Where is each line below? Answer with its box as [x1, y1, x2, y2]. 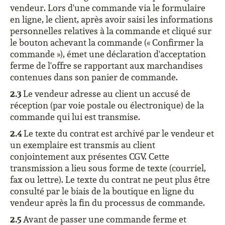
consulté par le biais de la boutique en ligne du [10, 185, 194, 197]
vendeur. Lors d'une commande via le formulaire [10, 2, 205, 14]
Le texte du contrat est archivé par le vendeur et [24, 128, 214, 139]
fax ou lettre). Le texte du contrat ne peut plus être [10, 174, 210, 185]
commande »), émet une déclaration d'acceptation [10, 48, 206, 60]
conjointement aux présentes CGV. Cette [10, 151, 169, 162]
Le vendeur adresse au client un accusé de [23, 88, 190, 99]
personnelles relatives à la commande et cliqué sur [10, 25, 211, 37]
